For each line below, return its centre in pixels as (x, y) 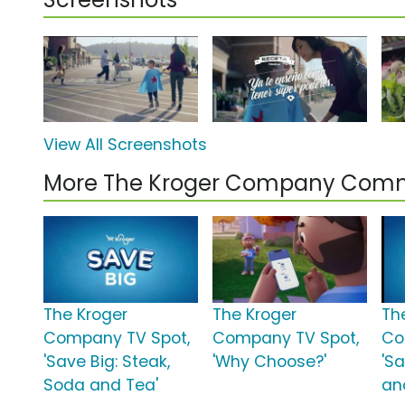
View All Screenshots (125, 145)
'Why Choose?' (270, 362)
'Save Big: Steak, (107, 362)
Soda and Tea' (101, 386)
